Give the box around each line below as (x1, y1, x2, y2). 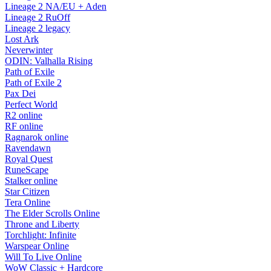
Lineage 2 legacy (5, 23, 70, 34)
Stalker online (5, 175, 57, 186)
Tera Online (5, 197, 50, 208)
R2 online (5, 110, 42, 121)
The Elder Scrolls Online (5, 208, 100, 219)
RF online (5, 121, 43, 132)
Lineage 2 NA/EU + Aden (5, 1, 106, 12)
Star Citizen (5, 186, 50, 197)
